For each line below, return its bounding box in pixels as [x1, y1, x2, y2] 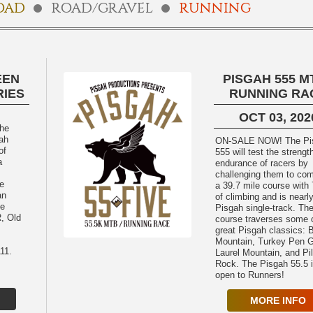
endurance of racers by [215, 158, 309, 168]
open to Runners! [215, 270, 285, 280]
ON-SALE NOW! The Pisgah [215, 136, 286, 146]
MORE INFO [249, 295, 306, 306]
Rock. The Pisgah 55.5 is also [215, 259, 242, 269]
